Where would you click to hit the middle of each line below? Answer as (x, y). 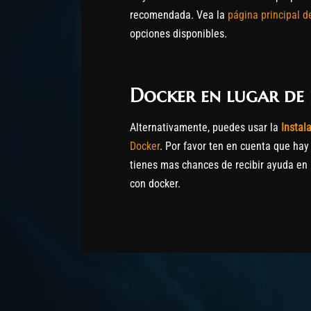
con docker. (155, 184)
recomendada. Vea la (179, 15)
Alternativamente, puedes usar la (205, 128)
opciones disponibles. (178, 34)
